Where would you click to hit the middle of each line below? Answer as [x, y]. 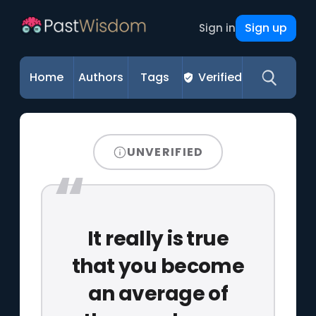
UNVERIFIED [165, 152]
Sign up [266, 28]
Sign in [217, 28]
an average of [158, 293]
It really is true [158, 238]
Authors [101, 77]
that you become [158, 266]
